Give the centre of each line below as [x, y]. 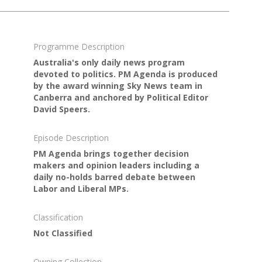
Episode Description [71, 137]
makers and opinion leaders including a [116, 165]
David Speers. [61, 109]
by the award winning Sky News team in [118, 85]
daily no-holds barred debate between [114, 177]
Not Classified [63, 233]
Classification [58, 217]
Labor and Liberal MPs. [81, 188]
